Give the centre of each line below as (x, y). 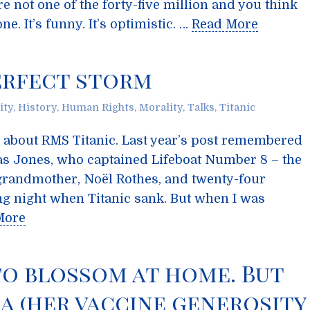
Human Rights (98, 107)
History (37, 107)
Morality (161, 107)
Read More (225, 24)
